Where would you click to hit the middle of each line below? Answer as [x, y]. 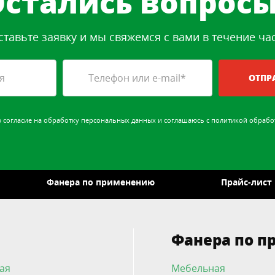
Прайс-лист [246, 182]
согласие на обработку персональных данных [79, 120]
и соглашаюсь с [183, 120]
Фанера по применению [101, 182]
